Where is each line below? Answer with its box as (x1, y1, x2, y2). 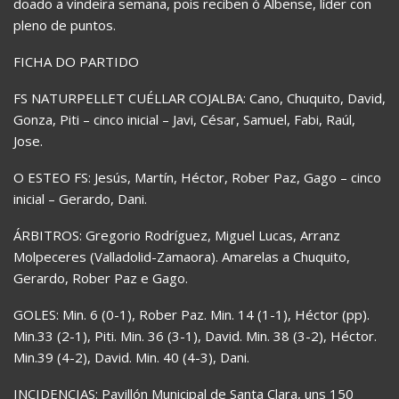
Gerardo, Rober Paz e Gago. (13, 268, 188, 287)
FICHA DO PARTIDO (13, 52, 139, 70)
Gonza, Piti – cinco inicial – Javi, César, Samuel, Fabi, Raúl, (13, 110, 355, 128)
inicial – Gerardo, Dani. (13, 189, 147, 208)
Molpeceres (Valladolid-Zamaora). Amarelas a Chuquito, (13, 247, 350, 265)
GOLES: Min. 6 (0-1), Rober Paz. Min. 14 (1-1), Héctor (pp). (13, 305, 370, 323)
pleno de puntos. (13, 15, 116, 34)
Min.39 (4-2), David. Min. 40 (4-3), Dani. (13, 347, 249, 366)
